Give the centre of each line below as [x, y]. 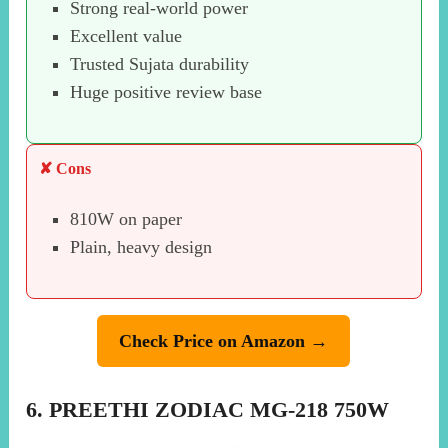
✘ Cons [65, 168]
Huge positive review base [165, 91]
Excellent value [125, 35]
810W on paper [125, 218]
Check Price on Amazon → [224, 340]
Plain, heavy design [140, 246]
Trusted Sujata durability [159, 63]
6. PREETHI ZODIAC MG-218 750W [208, 409]
